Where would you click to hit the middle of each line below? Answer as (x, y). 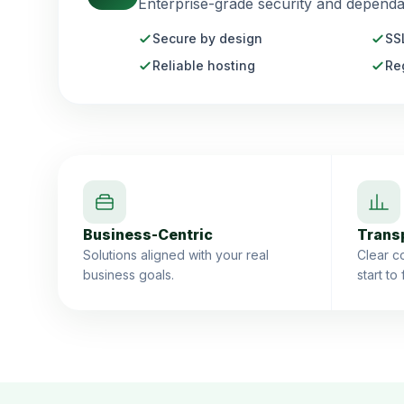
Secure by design (207, 38)
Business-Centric (148, 234)
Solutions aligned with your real (176, 255)
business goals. (129, 275)
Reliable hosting (204, 65)
